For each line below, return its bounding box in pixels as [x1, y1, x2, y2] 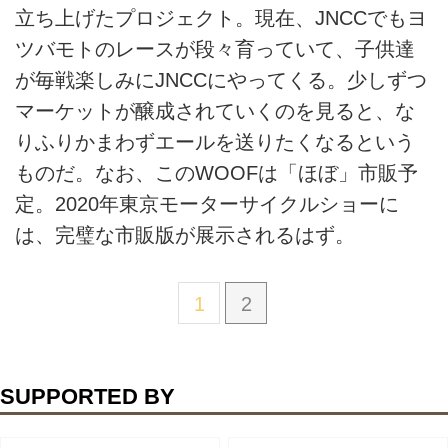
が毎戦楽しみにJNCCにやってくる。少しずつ [15, 68, 427, 91]
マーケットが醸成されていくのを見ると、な [15, 99, 415, 122]
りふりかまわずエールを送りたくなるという [15, 130, 415, 153]
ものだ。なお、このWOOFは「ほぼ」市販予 [15, 161, 418, 184]
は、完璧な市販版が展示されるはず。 [15, 223, 355, 246]
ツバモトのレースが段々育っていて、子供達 [15, 37, 415, 60]
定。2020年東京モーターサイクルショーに [15, 192, 399, 215]
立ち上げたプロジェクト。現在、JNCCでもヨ [15, 6, 427, 29]
